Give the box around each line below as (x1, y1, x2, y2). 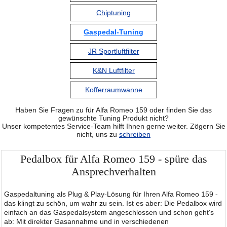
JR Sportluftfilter (88, 47, 139, 56)
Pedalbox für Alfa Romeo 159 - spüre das (20, 153, 207, 165)
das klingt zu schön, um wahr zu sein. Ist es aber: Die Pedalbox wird (4, 199, 222, 207)
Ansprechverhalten (71, 165, 156, 178)
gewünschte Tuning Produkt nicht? (58, 113, 169, 122)
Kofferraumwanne (85, 86, 142, 94)
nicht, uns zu (77, 130, 119, 138)
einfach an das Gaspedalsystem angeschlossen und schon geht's (4, 208, 214, 216)
